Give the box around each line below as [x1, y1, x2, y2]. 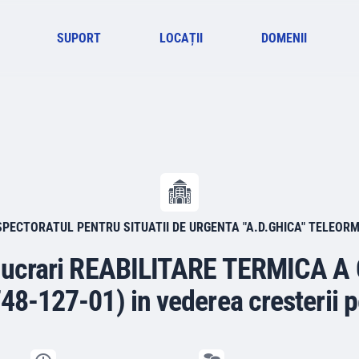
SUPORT [57, 30, 102, 46]
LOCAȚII [159, 30, 204, 46]
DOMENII [260, 30, 307, 46]
